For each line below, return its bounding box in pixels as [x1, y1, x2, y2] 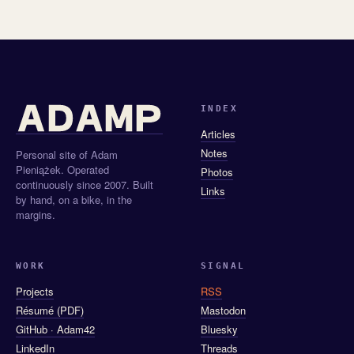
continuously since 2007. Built [16, 177, 153, 193]
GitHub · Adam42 [16, 322, 95, 337]
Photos [201, 164, 233, 180]
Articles [201, 126, 235, 142]
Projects [16, 284, 54, 299]
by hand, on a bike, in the [16, 192, 132, 208]
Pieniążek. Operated [16, 162, 109, 178]
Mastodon [201, 303, 246, 318]
